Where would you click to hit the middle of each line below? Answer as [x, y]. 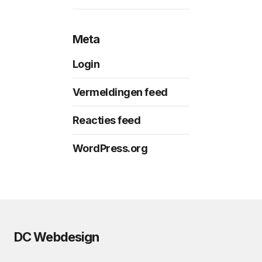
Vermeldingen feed [120, 92]
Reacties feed [106, 120]
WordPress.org [110, 149]
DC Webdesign [57, 237]
